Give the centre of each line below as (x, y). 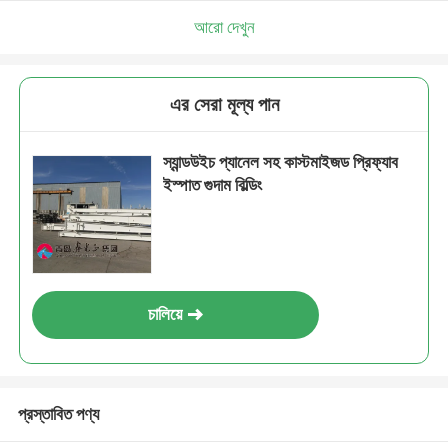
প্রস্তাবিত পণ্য (58, 413)
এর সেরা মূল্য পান (224, 105)
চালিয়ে (165, 314)
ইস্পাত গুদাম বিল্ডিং (213, 185)
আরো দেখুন (224, 26)
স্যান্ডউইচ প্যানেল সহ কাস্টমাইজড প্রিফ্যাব (281, 162)
